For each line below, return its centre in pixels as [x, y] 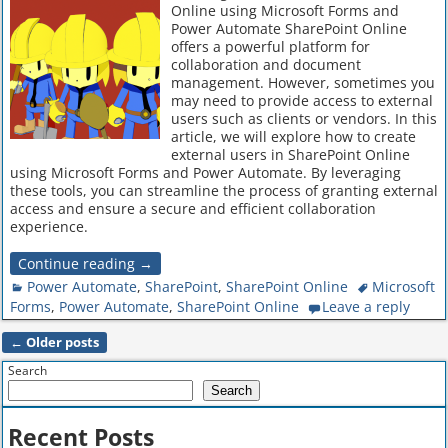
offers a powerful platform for [270, 46]
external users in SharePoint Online [290, 154]
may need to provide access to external [301, 100]
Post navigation [75, 356]
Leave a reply [366, 307]
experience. [48, 226]
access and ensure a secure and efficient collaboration [192, 208]
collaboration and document [265, 64]
